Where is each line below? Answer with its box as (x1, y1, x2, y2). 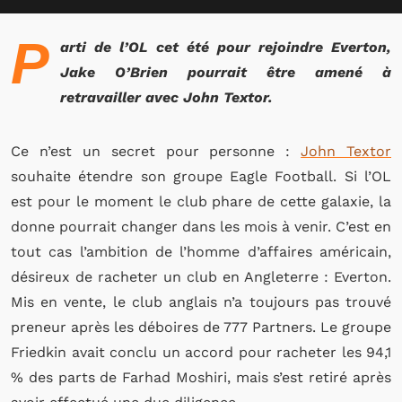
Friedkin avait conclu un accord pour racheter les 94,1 (11, 344, 391, 361)
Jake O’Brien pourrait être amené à (60, 64, 391, 81)
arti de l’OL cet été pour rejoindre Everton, (60, 39, 391, 56)
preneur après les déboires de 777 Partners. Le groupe (11, 319, 391, 336)
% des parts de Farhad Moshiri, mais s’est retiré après (11, 369, 391, 386)
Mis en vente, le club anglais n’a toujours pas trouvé (11, 293, 391, 310)
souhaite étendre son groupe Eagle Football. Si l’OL (11, 168, 391, 185)
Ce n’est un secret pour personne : (11, 143, 301, 160)
